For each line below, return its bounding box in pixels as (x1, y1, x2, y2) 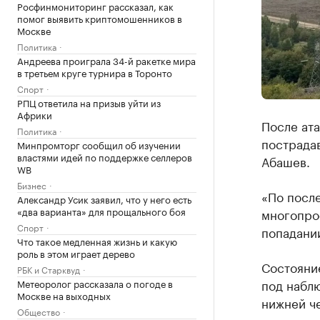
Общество (17, 304, 60, 318)
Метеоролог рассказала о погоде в (17, 275, 173, 290)
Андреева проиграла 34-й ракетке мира (17, 52, 196, 67)
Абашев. (261, 151, 310, 170)
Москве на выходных (17, 287, 111, 302)
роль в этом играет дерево (17, 245, 135, 260)
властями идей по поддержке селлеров (17, 149, 192, 164)
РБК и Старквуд (17, 261, 80, 276)
